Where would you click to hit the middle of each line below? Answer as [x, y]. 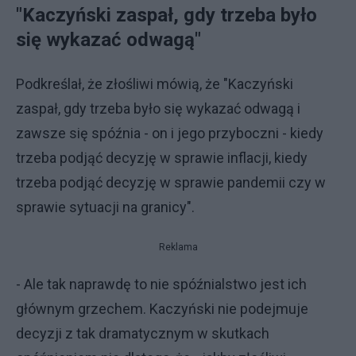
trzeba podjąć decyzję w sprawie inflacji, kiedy [162, 157]
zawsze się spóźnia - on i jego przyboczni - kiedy [170, 133]
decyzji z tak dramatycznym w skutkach [143, 333]
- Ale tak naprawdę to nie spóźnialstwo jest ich [161, 284]
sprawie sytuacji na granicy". [105, 207]
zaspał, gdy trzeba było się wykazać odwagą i [158, 108]
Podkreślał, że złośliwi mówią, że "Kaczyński [155, 83]
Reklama [178, 247]
